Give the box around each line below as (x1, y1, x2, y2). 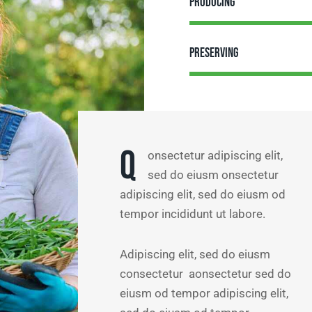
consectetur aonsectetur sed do (120, 267, 291, 281)
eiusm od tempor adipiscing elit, (120, 286, 288, 301)
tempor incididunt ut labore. (120, 206, 265, 221)
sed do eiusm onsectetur (148, 167, 279, 182)
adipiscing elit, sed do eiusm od (120, 187, 286, 201)
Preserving (189, 45, 238, 61)
